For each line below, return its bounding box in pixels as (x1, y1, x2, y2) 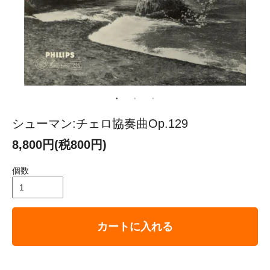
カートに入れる (97, 220, 173, 233)
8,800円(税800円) (12, 137, 107, 151)
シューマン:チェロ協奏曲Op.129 (12, 116, 188, 130)
